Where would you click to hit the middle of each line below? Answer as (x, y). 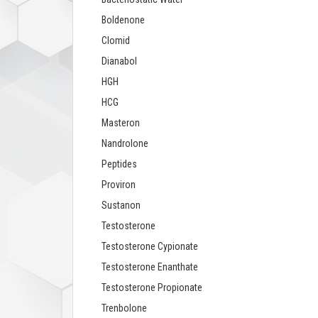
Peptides (119, 164)
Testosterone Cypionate (150, 247)
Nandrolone (125, 144)
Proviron (119, 185)
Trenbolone (124, 308)
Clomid (116, 41)
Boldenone (123, 20)
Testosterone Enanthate (150, 267)
